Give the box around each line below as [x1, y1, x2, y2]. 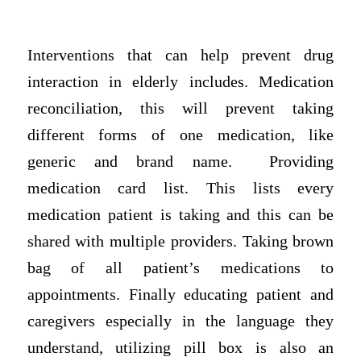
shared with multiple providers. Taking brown [27, 232, 334, 250]
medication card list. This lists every [27, 179, 334, 197]
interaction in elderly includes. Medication [27, 73, 334, 90]
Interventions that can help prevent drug [27, 46, 334, 64]
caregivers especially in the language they [27, 312, 334, 330]
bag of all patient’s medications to [27, 259, 334, 276]
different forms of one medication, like [27, 126, 334, 143]
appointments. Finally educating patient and [27, 285, 334, 303]
